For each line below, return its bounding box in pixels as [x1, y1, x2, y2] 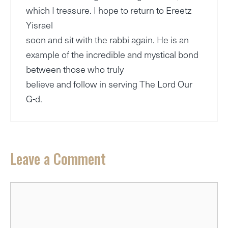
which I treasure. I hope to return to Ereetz [26, 3, 191, 17]
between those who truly [26, 62, 124, 76]
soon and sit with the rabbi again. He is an [26, 33, 189, 47]
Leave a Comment [10, 148, 106, 169]
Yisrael [26, 18, 53, 32]
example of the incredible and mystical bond [26, 47, 198, 62]
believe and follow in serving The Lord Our [26, 77, 192, 91]
